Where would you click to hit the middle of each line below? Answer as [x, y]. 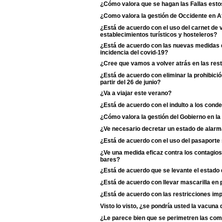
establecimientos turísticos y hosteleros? [159, 34]
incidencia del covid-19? [134, 52]
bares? [110, 159]
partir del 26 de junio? [130, 82]
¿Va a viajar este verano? [136, 93]
